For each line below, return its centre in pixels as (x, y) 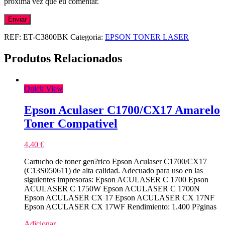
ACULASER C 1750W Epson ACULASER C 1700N (112, 189)
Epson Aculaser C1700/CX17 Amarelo (122, 110)
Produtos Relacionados (63, 58)
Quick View (43, 88)
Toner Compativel (71, 123)
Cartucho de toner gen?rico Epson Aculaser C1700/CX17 (116, 162)
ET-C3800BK (46, 37)
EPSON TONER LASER (147, 37)
